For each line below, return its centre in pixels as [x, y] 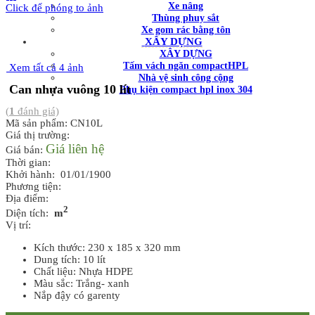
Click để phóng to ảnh [54, 8]
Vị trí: [21, 225]
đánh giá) [37, 111]
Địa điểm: [30, 199]
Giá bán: [26, 150]
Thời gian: [31, 163]
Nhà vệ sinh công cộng [186, 78]
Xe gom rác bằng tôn [186, 30]
